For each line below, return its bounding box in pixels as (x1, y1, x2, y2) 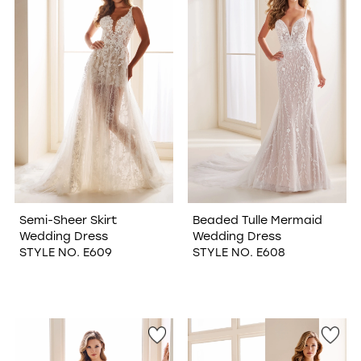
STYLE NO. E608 (192, 243, 285, 259)
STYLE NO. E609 (19, 243, 112, 259)
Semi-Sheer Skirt (19, 211, 117, 227)
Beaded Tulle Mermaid (192, 211, 322, 227)
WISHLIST (56, 13, 123, 31)
